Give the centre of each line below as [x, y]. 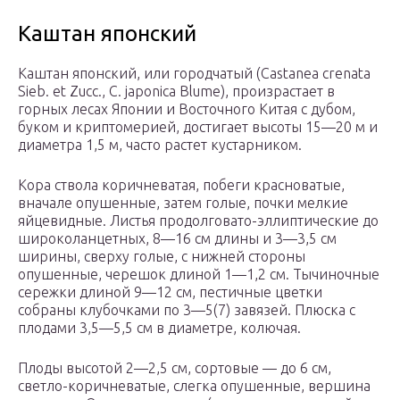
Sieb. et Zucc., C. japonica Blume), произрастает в [176, 92]
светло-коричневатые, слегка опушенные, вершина [194, 386]
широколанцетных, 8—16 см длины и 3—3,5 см [177, 239]
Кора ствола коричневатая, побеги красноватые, [181, 185]
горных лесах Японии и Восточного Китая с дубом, [187, 109]
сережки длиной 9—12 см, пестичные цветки [170, 292]
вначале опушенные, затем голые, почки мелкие [183, 203]
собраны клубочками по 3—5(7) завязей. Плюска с [187, 310]
